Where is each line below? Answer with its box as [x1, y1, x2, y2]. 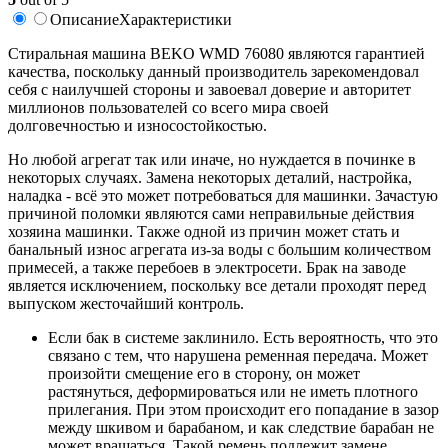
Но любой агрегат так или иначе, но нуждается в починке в [8, 150, 416, 168]
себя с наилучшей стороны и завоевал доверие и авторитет [8, 80, 411, 98]
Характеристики [119, 10, 232, 28]
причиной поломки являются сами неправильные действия [8, 204, 414, 222]
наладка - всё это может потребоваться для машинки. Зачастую [8, 186, 438, 204]
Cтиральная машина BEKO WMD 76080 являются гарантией [8, 44, 425, 62]
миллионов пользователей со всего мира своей [8, 98, 329, 116]
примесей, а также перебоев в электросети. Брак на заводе [8, 258, 406, 276]
